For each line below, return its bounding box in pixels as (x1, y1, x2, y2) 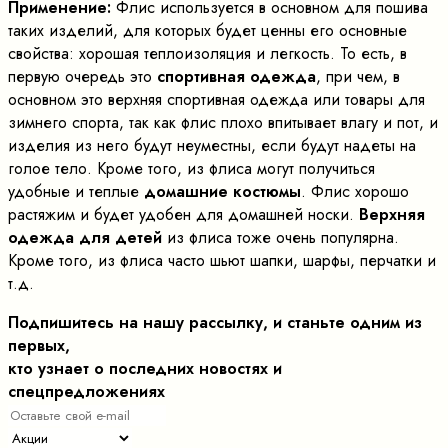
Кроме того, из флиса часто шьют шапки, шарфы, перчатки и (8, 248, 436, 272)
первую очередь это (8, 64, 157, 88)
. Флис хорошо (301, 179, 409, 203)
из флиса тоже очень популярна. (167, 225, 399, 249)
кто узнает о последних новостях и (8, 356, 282, 380)
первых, (8, 333, 70, 357)
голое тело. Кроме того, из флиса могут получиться (8, 156, 375, 180)
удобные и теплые (8, 179, 144, 203)
